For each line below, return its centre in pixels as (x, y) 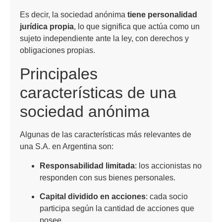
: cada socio (167, 197)
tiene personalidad (162, 15)
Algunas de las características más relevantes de (106, 135)
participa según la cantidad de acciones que (117, 209)
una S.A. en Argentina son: (67, 147)
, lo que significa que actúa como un (137, 27)
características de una (98, 93)
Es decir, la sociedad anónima (74, 15)
